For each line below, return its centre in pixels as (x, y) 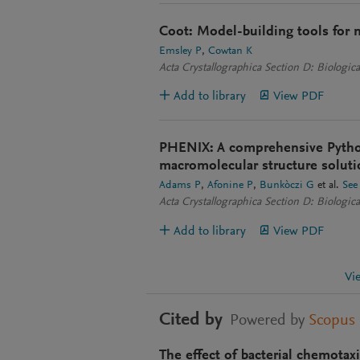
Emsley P (180, 51)
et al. (327, 186)
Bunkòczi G (287, 186)
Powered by (267, 321)
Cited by (191, 321)
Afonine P (230, 186)
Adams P (180, 186)
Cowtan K (230, 51)
